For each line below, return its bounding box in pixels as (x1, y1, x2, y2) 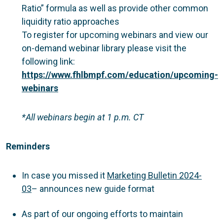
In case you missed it (22, 170, 107, 181)
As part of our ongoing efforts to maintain (22, 208, 183, 219)
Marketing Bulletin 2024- (107, 170, 202, 181)
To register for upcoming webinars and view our (22, 29, 208, 40)
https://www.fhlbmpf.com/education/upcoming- (22, 69, 218, 80)
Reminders (6, 141, 52, 151)
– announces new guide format (32, 183, 154, 194)
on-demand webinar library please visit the (22, 42, 186, 53)
